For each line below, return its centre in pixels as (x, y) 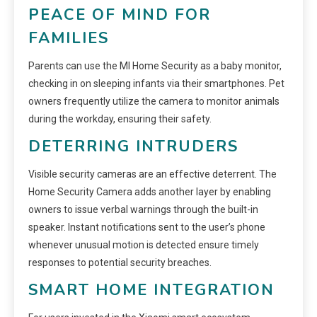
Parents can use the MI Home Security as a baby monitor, (155, 65)
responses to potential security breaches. (120, 262)
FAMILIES (69, 38)
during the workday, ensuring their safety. (120, 119)
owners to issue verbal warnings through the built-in (143, 209)
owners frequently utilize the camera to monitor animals (154, 101)
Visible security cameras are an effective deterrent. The (152, 174)
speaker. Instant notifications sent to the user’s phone (147, 227)
